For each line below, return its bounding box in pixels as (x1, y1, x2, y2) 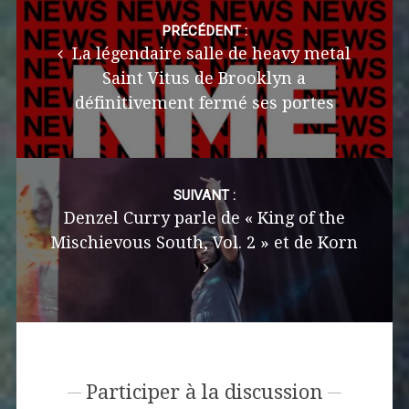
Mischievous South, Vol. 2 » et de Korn (50, 232, 359, 252)
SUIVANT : (173, 186, 236, 204)
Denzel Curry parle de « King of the (63, 207, 345, 227)
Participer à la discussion (85, 380, 323, 404)
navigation (15, 22, 98, 45)
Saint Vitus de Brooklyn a (102, 68, 307, 88)
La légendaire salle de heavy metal (68, 43, 351, 63)
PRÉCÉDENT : (161, 22, 247, 39)
